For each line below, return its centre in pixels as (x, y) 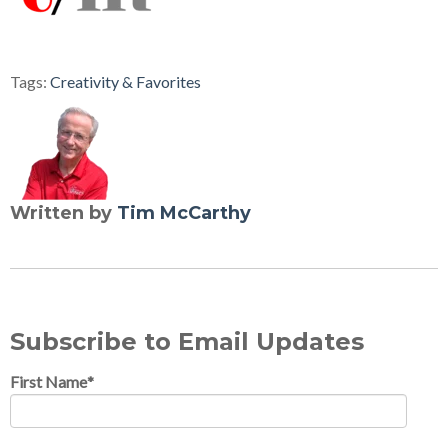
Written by (63, 212)
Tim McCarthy (184, 212)
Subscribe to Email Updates (187, 341)
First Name (48, 381)
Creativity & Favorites (125, 81)
